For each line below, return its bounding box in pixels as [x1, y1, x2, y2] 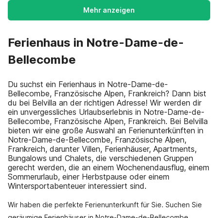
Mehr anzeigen [83, 6, 135, 14]
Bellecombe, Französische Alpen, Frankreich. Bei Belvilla [8, 116, 208, 126]
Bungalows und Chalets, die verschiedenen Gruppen [8, 153, 193, 163]
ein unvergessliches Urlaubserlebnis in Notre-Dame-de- [8, 107, 204, 117]
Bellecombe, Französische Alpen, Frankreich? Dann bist [8, 89, 206, 98]
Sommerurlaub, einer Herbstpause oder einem [8, 172, 169, 182]
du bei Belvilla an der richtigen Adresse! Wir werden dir [8, 98, 201, 108]
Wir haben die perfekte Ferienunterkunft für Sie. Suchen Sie [8, 200, 202, 209]
